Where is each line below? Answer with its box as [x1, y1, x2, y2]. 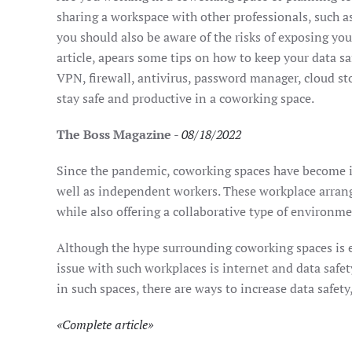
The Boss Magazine [57, 125, 171, 143]
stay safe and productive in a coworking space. [57, 89, 314, 107]
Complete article [62, 315, 148, 333]
